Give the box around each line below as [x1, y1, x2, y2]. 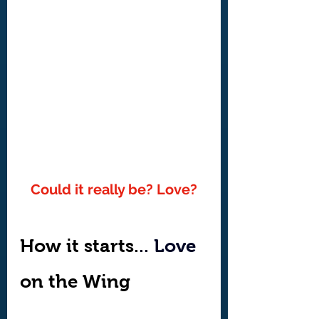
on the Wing [20, 271, 130, 291]
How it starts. [20, 236, 139, 256]
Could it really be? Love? [31, 181, 197, 198]
